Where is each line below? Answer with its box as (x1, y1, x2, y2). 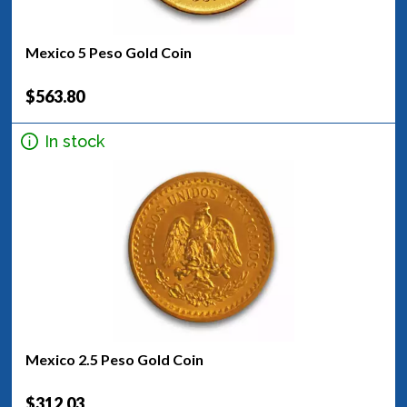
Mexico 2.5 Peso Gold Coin (25, 351, 203, 368)
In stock (45, 131, 104, 151)
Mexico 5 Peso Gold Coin (25, 44, 192, 61)
